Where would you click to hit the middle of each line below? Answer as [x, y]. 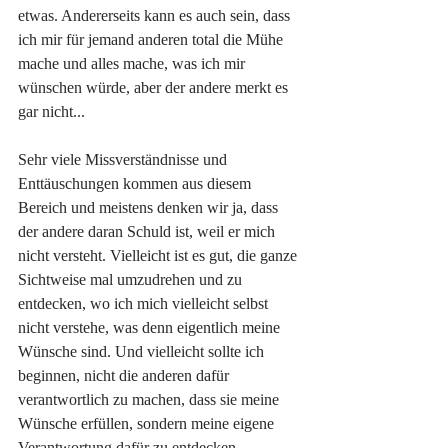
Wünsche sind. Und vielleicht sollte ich [143, 351]
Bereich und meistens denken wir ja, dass [150, 207]
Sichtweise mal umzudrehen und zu [132, 279]
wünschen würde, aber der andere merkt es [155, 87]
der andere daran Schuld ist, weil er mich [148, 231]
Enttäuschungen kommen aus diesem [136, 183]
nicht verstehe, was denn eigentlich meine [151, 327]
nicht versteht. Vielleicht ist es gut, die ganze [159, 255]
